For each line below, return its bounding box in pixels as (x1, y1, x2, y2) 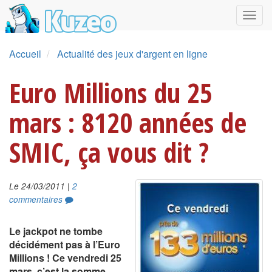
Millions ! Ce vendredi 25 (9, 251, 121, 265)
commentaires (9, 194, 65, 205)
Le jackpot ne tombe (9, 224, 103, 238)
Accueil (9, 47, 41, 61)
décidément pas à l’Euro (9, 237, 120, 251)
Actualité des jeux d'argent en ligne (57, 47, 208, 61)
